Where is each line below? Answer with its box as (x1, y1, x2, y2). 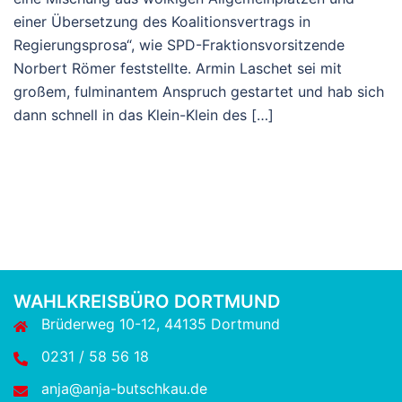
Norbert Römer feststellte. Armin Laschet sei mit (13, 58, 342, 77)
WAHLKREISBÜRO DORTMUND (13, 290, 280, 312)
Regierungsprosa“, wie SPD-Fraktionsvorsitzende (13, 35, 345, 54)
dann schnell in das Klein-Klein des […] (13, 105, 274, 124)
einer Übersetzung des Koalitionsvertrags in (13, 12, 310, 31)
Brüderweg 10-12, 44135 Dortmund (41, 314, 280, 333)
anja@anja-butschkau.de (41, 379, 207, 398)
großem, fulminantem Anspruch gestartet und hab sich (13, 82, 384, 100)
